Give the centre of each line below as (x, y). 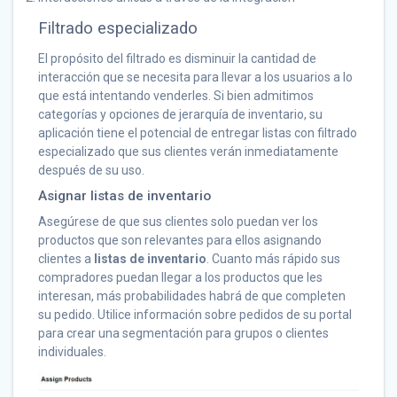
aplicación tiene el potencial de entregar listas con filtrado (198, 132)
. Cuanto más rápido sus (273, 258)
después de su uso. (91, 170)
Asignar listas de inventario (125, 195)
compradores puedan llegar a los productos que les (180, 277)
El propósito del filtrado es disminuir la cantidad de (177, 58)
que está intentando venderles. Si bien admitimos (176, 95)
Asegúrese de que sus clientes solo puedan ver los (178, 221)
